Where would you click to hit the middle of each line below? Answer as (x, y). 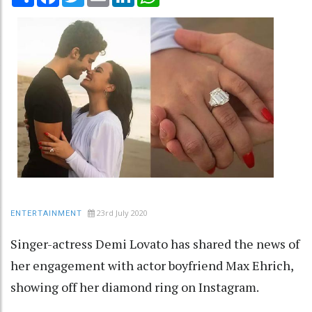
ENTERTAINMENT (46, 213)
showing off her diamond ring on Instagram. (135, 287)
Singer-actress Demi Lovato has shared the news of (155, 243)
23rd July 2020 (122, 212)
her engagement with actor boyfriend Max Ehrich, (152, 265)
